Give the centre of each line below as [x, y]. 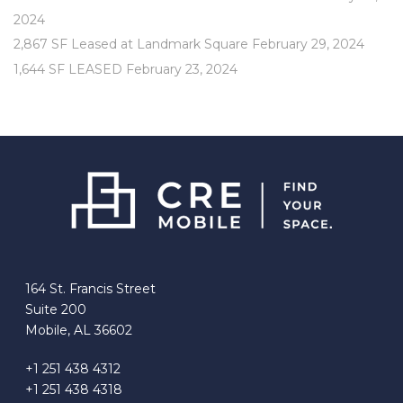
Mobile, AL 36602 [79, 330]
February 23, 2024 [182, 69]
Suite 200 [56, 309]
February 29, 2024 [308, 44]
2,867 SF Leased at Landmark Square [131, 44]
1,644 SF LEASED [68, 69]
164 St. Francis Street [91, 289]
